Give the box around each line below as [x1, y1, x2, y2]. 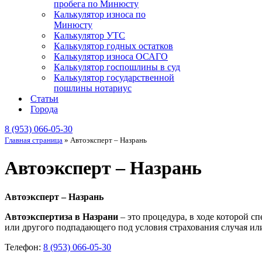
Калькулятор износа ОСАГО [54, 51, 168, 61]
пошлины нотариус [54, 83, 132, 93]
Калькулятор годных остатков [54, 41, 173, 51]
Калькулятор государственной [54, 73, 174, 82]
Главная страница [5, 136, 63, 144]
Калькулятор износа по [54, 9, 146, 19]
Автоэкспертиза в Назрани [5, 211, 118, 222]
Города [30, 104, 58, 114]
